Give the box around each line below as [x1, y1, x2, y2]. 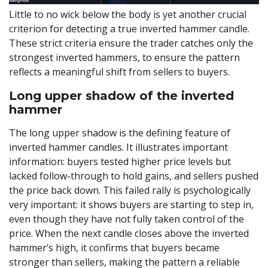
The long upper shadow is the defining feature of [9, 126, 230, 140]
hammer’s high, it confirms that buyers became [9, 241, 220, 255]
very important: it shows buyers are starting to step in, [9, 198, 254, 212]
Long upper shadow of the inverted [9, 89, 234, 103]
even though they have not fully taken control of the [9, 212, 244, 226]
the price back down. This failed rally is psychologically [9, 184, 251, 197]
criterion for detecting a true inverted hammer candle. [9, 22, 249, 35]
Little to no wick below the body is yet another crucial [9, 7, 246, 21]
